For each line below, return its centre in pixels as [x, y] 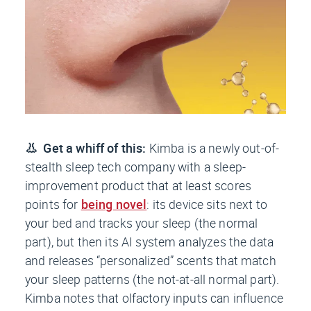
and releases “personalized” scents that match [151, 260]
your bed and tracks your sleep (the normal [142, 222]
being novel [114, 204]
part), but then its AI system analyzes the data [150, 241]
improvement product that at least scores [138, 185]
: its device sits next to [207, 204]
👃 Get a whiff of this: [86, 148]
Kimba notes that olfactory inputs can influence [154, 297]
